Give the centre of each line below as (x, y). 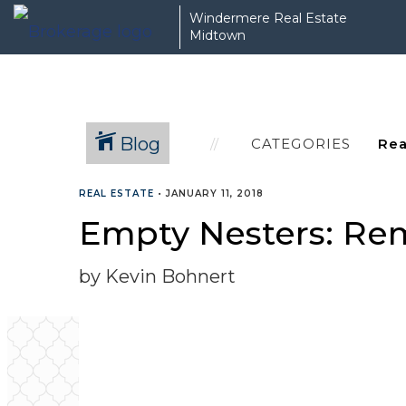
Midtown (217, 35)
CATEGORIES (301, 143)
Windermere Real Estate (268, 18)
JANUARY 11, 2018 (215, 193)
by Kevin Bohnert (157, 276)
